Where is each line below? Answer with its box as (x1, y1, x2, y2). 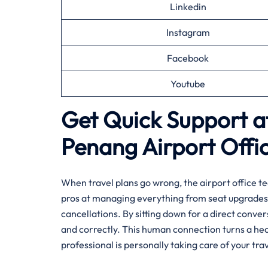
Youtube (170, 78, 205, 90)
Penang (61, 132, 138, 161)
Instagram (166, 26, 210, 38)
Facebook (167, 52, 209, 64)
